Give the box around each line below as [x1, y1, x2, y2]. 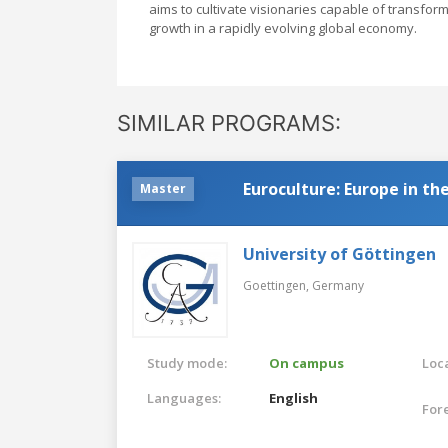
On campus [269, 353, 345, 372]
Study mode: [147, 353, 227, 372]
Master [140, 179, 186, 197]
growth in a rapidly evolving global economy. [149, 18, 417, 37]
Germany [312, 276, 364, 294]
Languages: [147, 388, 221, 407]
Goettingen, [243, 276, 312, 294]
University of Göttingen [243, 242, 436, 265]
